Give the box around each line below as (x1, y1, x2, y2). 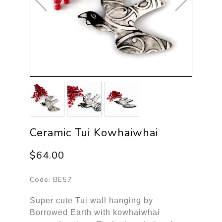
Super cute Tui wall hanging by (29, 196, 153, 205)
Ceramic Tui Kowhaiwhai (29, 125, 158, 140)
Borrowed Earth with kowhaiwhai (29, 208, 160, 217)
